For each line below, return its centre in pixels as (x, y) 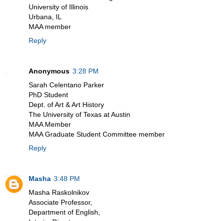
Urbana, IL (45, 17)
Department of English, (64, 212)
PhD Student (48, 95)
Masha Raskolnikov (59, 193)
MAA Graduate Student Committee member (97, 134)
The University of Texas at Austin (79, 115)
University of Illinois (58, 7)
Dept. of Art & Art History (66, 105)
